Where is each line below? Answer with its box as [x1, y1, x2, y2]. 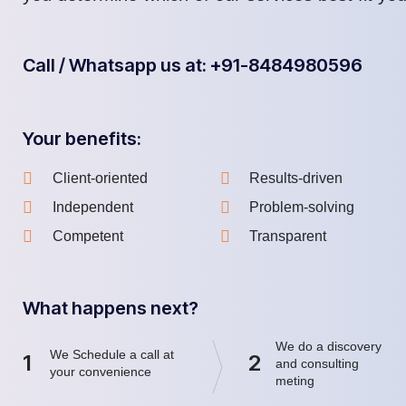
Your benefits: [23, 127, 141, 150]
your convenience [50, 364, 156, 380]
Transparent [249, 227, 326, 244]
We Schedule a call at [50, 347, 175, 362]
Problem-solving [249, 198, 354, 215]
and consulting [275, 355, 360, 371]
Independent [52, 198, 133, 215]
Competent [52, 227, 123, 244]
